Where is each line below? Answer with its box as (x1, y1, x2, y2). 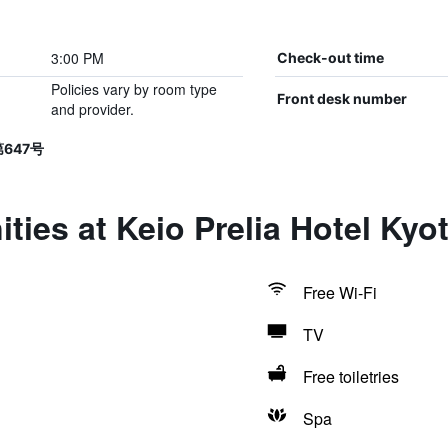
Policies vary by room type (50, 79, 217, 99)
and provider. (50, 99, 134, 119)
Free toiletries (302, 365, 399, 388)
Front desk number (276, 90, 407, 107)
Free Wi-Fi (302, 281, 377, 304)
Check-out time (276, 49, 384, 66)
